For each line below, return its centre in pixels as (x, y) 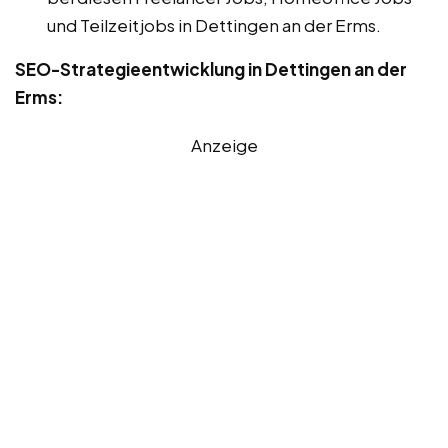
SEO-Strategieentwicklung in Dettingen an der (211, 68)
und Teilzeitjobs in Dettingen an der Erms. (214, 24)
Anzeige (224, 144)
